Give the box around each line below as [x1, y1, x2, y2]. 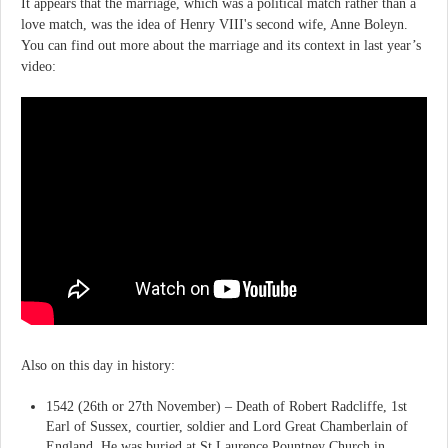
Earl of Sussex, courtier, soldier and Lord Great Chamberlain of [46, 419, 408, 435]
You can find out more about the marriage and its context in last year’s [21, 37, 421, 53]
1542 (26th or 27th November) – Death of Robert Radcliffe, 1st [46, 399, 407, 415]
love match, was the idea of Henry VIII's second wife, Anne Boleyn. [21, 16, 408, 32]
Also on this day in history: [21, 358, 175, 374]
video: [21, 58, 56, 74]
